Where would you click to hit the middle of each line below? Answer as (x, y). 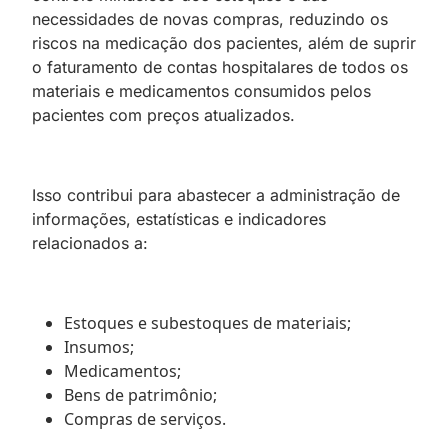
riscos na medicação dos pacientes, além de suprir (224, 42)
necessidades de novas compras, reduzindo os (210, 18)
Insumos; (99, 346)
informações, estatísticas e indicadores (179, 218)
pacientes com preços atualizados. (163, 114)
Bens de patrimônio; (140, 394)
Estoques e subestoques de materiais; (207, 322)
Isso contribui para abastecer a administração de (216, 194)
